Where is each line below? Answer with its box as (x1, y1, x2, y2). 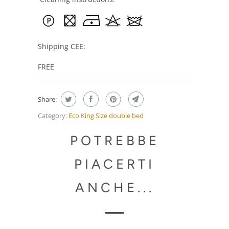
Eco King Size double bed (68, 111, 144, 121)
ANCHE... (75, 179, 154, 196)
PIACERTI (74, 156, 155, 173)
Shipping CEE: (38, 41, 85, 52)
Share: (38, 95, 57, 104)
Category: (38, 111, 67, 121)
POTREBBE (70, 132, 159, 149)
